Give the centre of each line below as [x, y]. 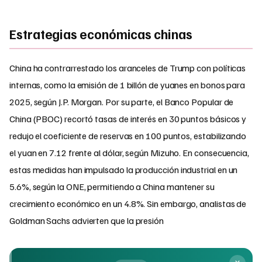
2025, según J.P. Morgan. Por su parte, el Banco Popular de [122, 101]
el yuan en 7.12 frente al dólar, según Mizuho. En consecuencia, [129, 152]
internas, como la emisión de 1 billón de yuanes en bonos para [127, 85]
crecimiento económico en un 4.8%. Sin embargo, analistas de [128, 203]
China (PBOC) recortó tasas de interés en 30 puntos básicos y [128, 118]
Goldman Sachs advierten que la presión [87, 220]
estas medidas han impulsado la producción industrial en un [124, 169]
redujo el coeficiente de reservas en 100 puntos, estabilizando [128, 135]
